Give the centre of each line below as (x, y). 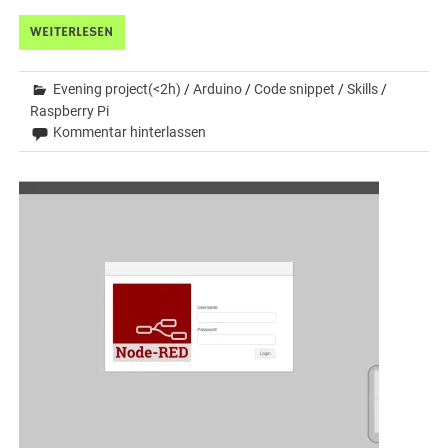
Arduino (218, 88)
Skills (363, 88)
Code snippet (295, 88)
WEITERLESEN (72, 31)
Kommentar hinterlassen (130, 131)
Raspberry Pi (70, 110)
